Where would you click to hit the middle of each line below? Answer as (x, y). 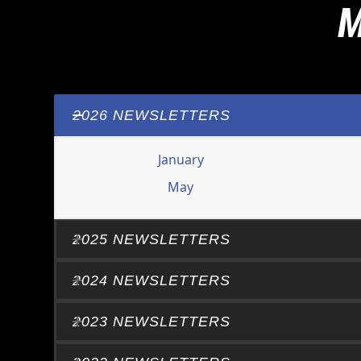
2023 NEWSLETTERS (152, 322)
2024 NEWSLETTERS (152, 280)
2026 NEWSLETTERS (152, 115)
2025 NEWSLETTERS (152, 239)
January (180, 160)
